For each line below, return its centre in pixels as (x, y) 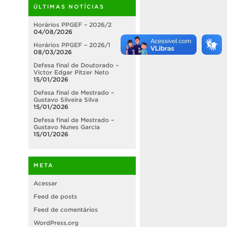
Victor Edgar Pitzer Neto (71, 72)
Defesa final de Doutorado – (76, 65)
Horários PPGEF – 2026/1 (72, 45)
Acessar (45, 183)
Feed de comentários (66, 210)
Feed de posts (55, 197)
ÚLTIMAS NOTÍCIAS (69, 7)
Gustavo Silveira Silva (66, 100)
